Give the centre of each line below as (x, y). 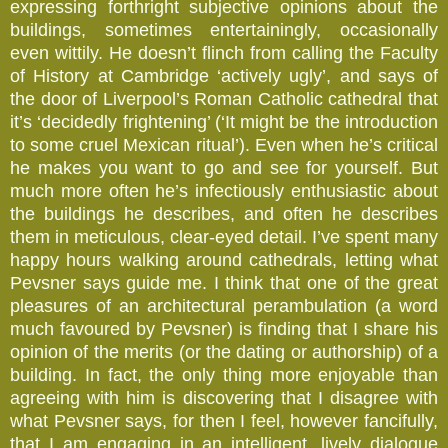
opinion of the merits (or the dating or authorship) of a (224, 351)
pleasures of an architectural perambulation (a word (224, 305)
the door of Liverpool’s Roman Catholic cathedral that (224, 98)
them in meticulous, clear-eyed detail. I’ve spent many (224, 236)
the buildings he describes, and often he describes (224, 213)
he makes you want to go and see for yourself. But (224, 167)
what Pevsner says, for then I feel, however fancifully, (224, 420)
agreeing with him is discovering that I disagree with (224, 397)
